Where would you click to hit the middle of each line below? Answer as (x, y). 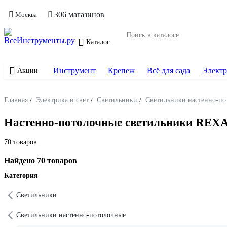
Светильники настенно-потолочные (71, 215)
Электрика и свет (62, 100)
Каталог (98, 42)
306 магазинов (79, 14)
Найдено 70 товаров (41, 161)
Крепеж (121, 71)
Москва (26, 14)
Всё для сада (168, 71)
